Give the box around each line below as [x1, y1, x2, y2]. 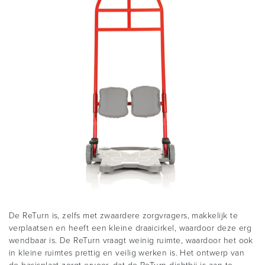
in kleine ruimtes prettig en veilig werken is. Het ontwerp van [9, 248, 245, 258]
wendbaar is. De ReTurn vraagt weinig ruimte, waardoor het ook [9, 235, 253, 246]
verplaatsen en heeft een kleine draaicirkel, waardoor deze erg [9, 223, 252, 234]
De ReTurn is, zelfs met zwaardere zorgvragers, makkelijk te [9, 211, 238, 221]
